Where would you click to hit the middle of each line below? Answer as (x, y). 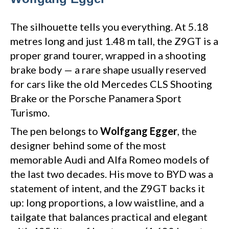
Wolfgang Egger (139, 131)
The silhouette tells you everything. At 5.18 (109, 27)
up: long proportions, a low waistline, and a (107, 203)
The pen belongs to (55, 131)
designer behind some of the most (88, 145)
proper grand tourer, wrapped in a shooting (108, 55)
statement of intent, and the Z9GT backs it (108, 188)
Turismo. (30, 113)
